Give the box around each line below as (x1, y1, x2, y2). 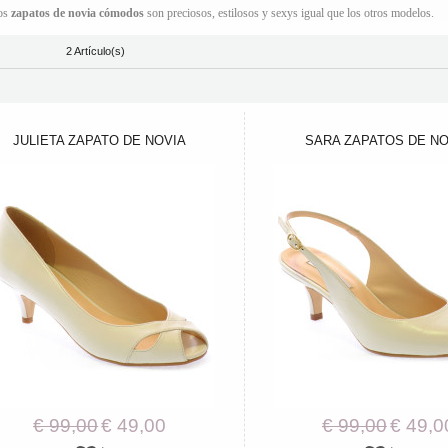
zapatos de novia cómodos (10, 6, 144, 20)
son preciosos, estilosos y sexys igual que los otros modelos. (143, 6, 434, 20)
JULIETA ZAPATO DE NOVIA (13, 133, 187, 148)
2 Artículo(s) (65, 45, 125, 57)
